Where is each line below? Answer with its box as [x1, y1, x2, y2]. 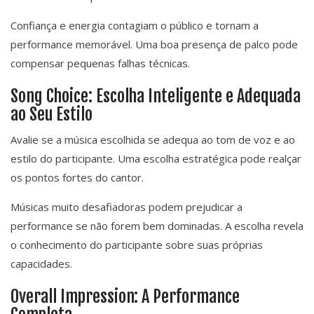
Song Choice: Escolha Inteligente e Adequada [11, 86, 301, 107]
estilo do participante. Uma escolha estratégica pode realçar [11, 151, 301, 166]
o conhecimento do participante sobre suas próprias [11, 238, 263, 252]
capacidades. [11, 257, 72, 271]
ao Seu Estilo [11, 104, 93, 125]
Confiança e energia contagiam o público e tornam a [11, 18, 259, 33]
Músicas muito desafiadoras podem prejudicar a [11, 200, 243, 214]
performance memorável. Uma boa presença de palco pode [11, 37, 298, 52]
